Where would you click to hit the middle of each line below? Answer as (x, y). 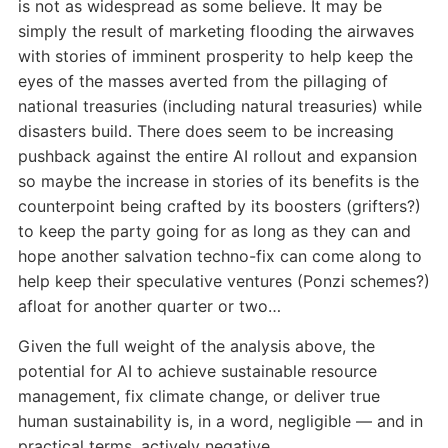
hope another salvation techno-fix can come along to (219, 256)
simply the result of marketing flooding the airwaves (215, 31)
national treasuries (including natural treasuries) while (219, 106)
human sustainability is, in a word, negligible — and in (220, 421)
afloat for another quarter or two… (149, 306)
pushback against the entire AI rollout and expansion (217, 156)
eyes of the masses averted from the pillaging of (202, 81)
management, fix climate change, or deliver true (198, 396)
